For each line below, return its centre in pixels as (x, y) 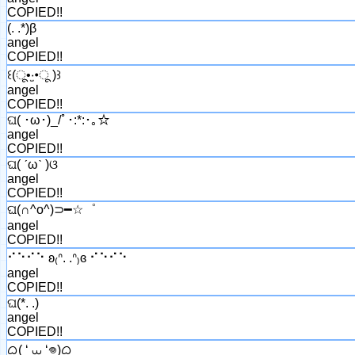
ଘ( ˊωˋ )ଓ (32, 164)
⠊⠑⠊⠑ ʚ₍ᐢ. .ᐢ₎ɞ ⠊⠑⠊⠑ (67, 258)
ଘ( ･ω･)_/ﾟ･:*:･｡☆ (59, 120)
